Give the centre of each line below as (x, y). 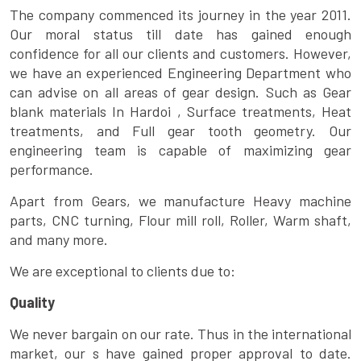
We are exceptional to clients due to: (122, 271)
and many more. (59, 240)
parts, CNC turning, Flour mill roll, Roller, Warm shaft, (180, 220)
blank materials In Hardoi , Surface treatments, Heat (180, 112)
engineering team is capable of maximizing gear (180, 150)
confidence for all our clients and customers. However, (180, 54)
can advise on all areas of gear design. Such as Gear (180, 92)
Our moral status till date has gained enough (180, 34)
